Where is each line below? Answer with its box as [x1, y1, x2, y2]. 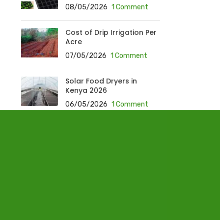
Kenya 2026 [65, 85, 107, 95]
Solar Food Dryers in [65, 76, 137, 86]
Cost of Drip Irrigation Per [65, 27, 157, 37]
